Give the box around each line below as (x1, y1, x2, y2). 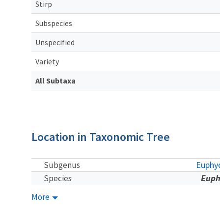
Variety (35, 56, 59, 66)
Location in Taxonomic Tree (31, 129, 170, 144)
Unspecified (35, 37, 75, 47)
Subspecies (35, 18, 72, 28)
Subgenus (44, 159, 80, 170)
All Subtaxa (35, 75, 76, 85)
